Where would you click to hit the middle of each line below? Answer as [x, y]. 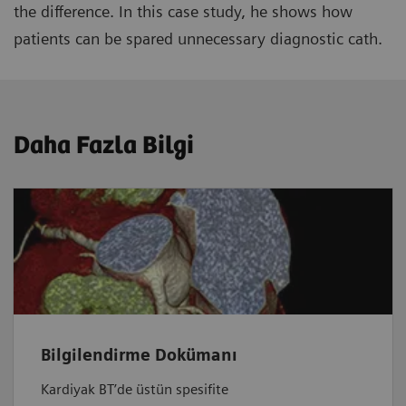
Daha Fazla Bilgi [104, 145]
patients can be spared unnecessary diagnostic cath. [198, 38]
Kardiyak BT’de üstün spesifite [135, 390]
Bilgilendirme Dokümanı [139, 355]
